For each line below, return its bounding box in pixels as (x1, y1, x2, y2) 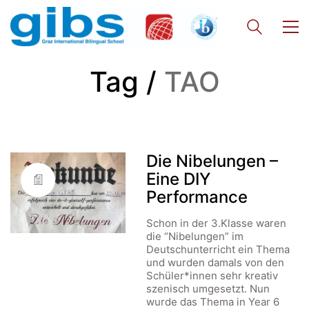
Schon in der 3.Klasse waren (146, 217, 287, 230)
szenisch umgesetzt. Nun (146, 282, 270, 295)
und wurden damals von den (146, 256, 285, 269)
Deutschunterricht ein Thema (146, 243, 290, 256)
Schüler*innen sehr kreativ (146, 269, 279, 282)
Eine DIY (146, 169, 211, 189)
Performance (146, 187, 248, 207)
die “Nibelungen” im (146, 230, 244, 243)
